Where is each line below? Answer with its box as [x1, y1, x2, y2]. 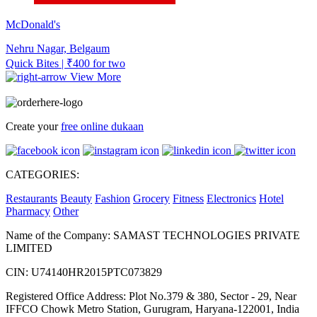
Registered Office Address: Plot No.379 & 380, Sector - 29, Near [6, 290, 296, 303]
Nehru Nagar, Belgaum [6, 42, 110, 54]
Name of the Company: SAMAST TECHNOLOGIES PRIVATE [6, 229, 300, 242]
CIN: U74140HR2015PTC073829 [6, 266, 162, 279]
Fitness [173, 192, 204, 205]
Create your [6, 120, 61, 133]
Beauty [60, 192, 92, 205]
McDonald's [6, 18, 60, 30]
